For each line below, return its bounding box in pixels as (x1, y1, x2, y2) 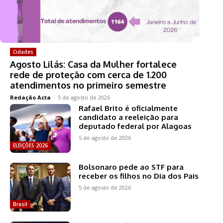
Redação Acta (10, 94, 51, 102)
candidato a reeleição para (79, 112, 179, 122)
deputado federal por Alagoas (79, 121, 192, 131)
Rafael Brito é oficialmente (79, 104, 178, 113)
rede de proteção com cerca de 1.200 (10, 69, 167, 81)
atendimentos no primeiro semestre (10, 80, 166, 91)
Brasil (13, 200, 27, 208)
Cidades (13, 48, 33, 56)
